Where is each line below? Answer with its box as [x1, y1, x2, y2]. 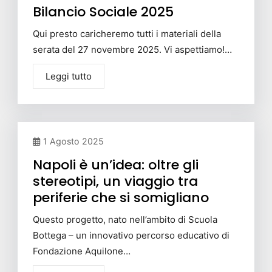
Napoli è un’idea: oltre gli [33, 155, 199, 174]
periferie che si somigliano [33, 188, 209, 207]
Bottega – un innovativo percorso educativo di [33, 229, 229, 241]
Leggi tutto [46, 70, 92, 82]
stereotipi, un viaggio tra [33, 171, 198, 191]
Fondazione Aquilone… [33, 245, 131, 257]
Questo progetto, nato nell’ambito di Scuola [33, 213, 217, 225]
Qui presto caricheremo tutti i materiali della [33, 27, 221, 39]
